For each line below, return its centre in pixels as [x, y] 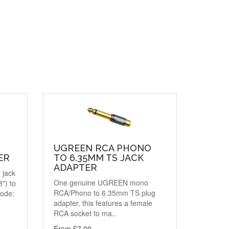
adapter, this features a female [103, 203]
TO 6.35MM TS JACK [98, 157]
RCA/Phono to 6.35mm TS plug [104, 192]
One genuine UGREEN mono [101, 182]
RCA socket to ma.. [85, 213]
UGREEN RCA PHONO [102, 148]
